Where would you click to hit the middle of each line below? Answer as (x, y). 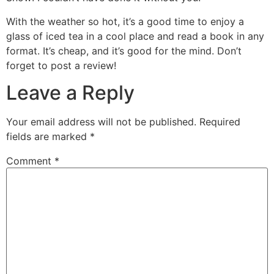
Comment (30, 161)
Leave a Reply (70, 93)
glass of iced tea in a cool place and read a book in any (135, 36)
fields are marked (48, 137)
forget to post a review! (61, 65)
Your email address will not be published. (101, 122)
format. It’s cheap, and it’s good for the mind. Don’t (124, 50)
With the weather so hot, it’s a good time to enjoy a (125, 21)
